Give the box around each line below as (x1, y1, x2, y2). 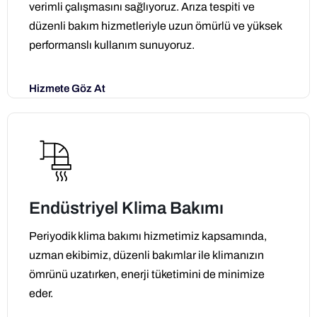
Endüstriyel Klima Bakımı (29, 198, 224, 217)
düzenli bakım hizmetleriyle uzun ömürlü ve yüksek (29, 19, 282, 32)
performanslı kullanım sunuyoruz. (29, 38, 195, 51)
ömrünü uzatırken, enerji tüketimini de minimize (29, 267, 265, 280)
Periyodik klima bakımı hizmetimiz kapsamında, (29, 229, 267, 242)
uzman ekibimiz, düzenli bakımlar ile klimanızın (29, 248, 264, 261)
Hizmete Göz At (29, 82, 105, 94)
